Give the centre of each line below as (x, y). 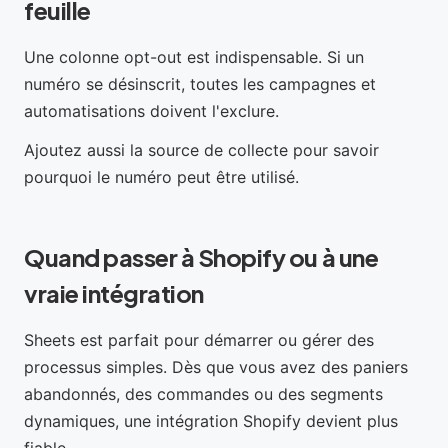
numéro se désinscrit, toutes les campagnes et (200, 84)
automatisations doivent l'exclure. (151, 111)
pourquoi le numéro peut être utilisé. (161, 177)
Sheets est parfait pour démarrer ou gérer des (199, 340)
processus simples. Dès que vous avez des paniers (216, 367)
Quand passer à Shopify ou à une (201, 257)
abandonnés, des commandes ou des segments (203, 394)
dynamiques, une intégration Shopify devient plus (211, 421)
